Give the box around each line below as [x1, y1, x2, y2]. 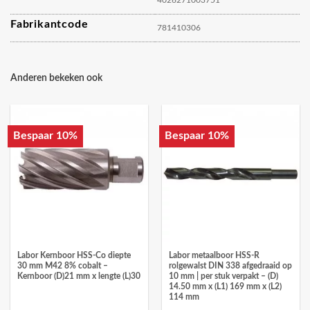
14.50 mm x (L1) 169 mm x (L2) [168, 283, 282, 291]
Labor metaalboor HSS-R [168, 252, 259, 260]
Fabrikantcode [10, 18, 89, 30]
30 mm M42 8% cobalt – [17, 262, 108, 271]
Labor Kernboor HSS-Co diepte [17, 252, 131, 260]
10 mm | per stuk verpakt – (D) [168, 273, 278, 281]
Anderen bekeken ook [10, 72, 102, 83]
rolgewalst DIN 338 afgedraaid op [168, 262, 292, 271]
